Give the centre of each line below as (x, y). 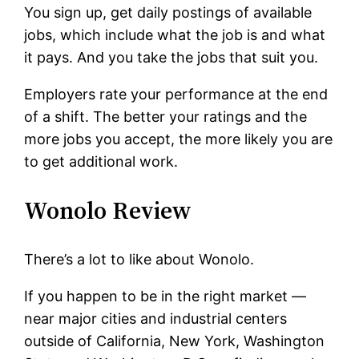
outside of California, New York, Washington (175, 341)
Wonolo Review (108, 211)
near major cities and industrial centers (156, 319)
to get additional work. (101, 162)
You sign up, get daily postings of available (168, 13)
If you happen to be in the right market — (165, 296)
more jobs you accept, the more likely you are (179, 139)
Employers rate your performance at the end (176, 95)
